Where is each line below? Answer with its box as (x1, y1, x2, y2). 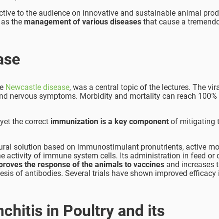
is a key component (100, 117, 171, 127)
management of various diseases (24, 17, 141, 27)
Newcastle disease (5, 83, 69, 92)
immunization (50, 117, 98, 127)
